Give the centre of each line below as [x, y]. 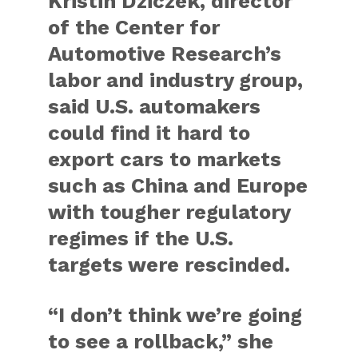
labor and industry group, [176, 80]
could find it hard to [149, 133]
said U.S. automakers [155, 107]
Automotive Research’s [165, 54]
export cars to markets [165, 159]
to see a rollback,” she [161, 342]
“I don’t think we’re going [175, 315]
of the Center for [134, 28]
